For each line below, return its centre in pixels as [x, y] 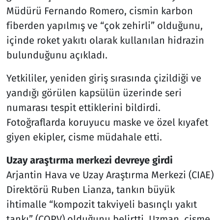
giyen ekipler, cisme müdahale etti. [84, 137]
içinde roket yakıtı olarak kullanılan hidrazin [105, 40]
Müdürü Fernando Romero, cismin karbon [99, 11]
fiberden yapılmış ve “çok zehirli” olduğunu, [104, 25]
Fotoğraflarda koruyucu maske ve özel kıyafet [107, 122]
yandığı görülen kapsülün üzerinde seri [94, 93]
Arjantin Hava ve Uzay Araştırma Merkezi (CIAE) [110, 175]
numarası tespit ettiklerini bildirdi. [83, 107]
